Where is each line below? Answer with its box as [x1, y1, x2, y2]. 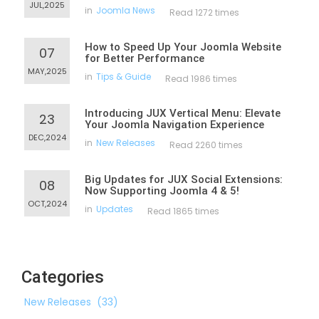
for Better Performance [85, 52, 204, 66]
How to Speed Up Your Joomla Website [85, 41, 281, 54]
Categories [21, 267, 104, 288]
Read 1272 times [169, 6, 239, 19]
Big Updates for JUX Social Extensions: [85, 173, 283, 187]
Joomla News [96, 4, 155, 17]
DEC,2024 [28, 132, 66, 144]
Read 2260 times [169, 139, 243, 152]
